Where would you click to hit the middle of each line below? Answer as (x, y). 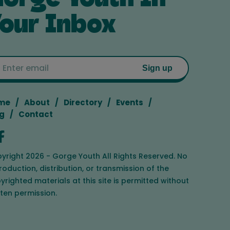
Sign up (157, 68)
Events (130, 102)
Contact (36, 114)
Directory (83, 102)
